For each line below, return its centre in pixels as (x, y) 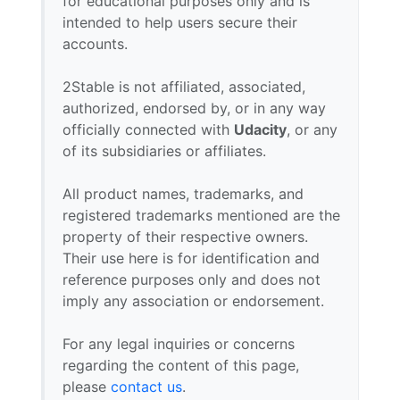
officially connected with (148, 129)
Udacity (260, 129)
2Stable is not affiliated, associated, (184, 87)
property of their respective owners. (185, 237)
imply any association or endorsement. (193, 301)
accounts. (95, 44)
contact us (146, 387)
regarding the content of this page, (181, 365)
